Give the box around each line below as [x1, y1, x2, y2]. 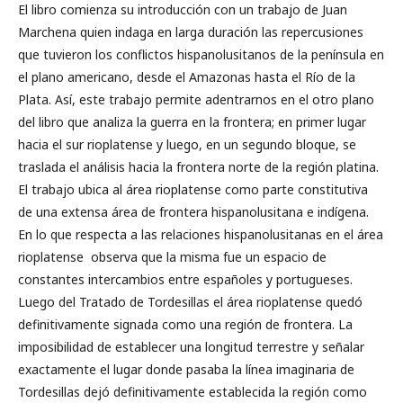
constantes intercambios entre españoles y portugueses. [18, 270, 353, 288]
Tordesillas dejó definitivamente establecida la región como [18, 382, 367, 400]
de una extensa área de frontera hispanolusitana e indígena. [18, 202, 369, 220]
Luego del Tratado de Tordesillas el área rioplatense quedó [18, 292, 363, 310]
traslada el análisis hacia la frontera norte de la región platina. [18, 157, 379, 175]
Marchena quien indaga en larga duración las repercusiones [18, 22, 363, 40]
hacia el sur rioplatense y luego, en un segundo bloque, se [18, 135, 356, 153]
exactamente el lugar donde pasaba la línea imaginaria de [18, 360, 354, 378]
